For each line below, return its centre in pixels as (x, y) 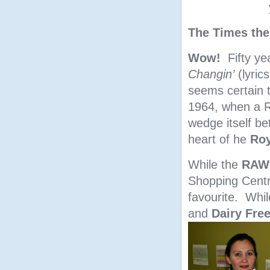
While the (215, 165)
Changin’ (211, 74)
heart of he (219, 139)
